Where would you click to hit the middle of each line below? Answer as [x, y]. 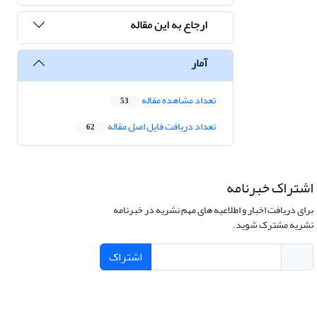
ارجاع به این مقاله [169, 24]
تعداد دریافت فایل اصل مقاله [161, 127]
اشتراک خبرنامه [270, 188]
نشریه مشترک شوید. [273, 225]
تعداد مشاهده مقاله [178, 100]
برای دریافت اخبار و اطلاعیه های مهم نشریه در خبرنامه [213, 210]
